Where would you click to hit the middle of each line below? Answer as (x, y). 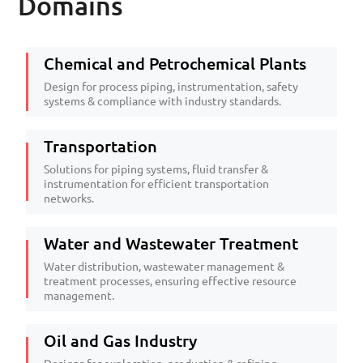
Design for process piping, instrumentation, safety (171, 86)
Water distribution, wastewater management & (164, 266)
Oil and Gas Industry (120, 340)
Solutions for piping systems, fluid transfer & (156, 169)
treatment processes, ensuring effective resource (170, 281)
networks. (69, 198)
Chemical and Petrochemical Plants (175, 63)
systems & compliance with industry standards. (162, 101)
